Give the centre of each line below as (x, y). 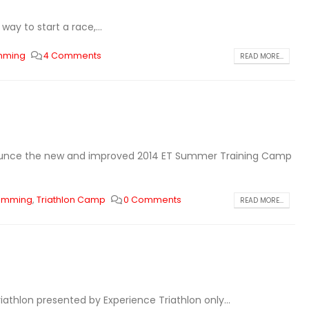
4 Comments (73, 56)
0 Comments (153, 200)
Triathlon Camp (71, 200)
